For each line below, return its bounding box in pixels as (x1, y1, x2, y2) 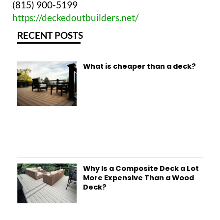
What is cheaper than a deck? (82, 61, 196, 71)
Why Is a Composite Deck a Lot (82, 164, 199, 174)
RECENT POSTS (17, 29, 83, 41)
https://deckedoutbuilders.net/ (12, 11, 138, 23)
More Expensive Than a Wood (82, 173, 194, 183)
